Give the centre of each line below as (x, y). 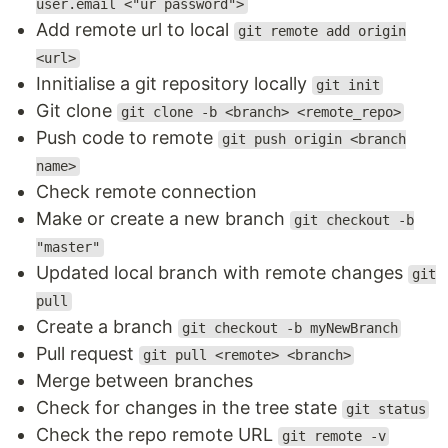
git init (347, 85)
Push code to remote (127, 138)
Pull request (87, 354)
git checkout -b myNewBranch (289, 328)
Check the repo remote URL (157, 435)
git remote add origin (321, 31)
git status (385, 409)
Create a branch (107, 327)
